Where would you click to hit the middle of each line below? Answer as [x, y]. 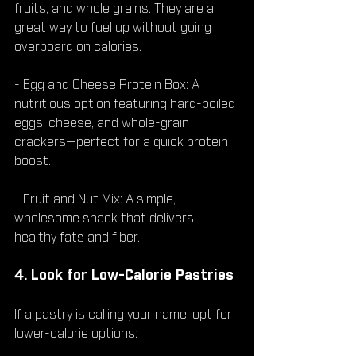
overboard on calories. [78, 46]
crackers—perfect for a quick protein [123, 142]
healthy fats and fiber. [77, 237]
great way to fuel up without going [114, 27]
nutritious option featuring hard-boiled [126, 104]
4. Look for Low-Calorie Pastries [124, 275]
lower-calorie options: [76, 333]
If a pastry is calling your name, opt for [125, 314]
